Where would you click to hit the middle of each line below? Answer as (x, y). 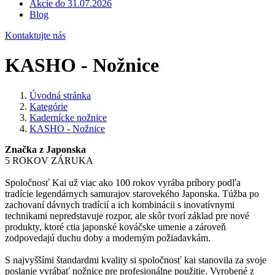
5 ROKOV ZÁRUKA (49, 160)
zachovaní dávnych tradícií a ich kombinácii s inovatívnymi (120, 204)
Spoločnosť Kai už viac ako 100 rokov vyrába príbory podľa (123, 182)
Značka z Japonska (45, 149)
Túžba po (241, 193)
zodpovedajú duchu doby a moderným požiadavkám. (108, 238)
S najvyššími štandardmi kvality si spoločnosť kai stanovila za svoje (136, 260)
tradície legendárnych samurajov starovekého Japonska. (112, 193)
